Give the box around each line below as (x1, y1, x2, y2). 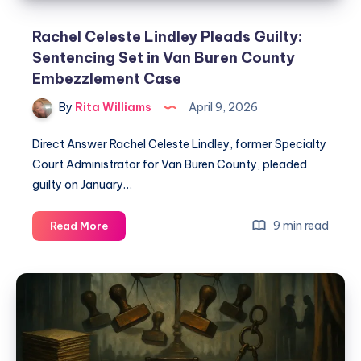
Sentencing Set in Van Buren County (32, 48, 295, 68)
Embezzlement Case (32, 69, 181, 89)
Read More (50, 219, 108, 233)
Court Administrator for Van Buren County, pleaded (32, 157, 307, 172)
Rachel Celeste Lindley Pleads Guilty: (32, 27, 302, 47)
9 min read (271, 218, 329, 234)
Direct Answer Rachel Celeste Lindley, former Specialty (32, 137, 326, 152)
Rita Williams (73, 100, 151, 115)
